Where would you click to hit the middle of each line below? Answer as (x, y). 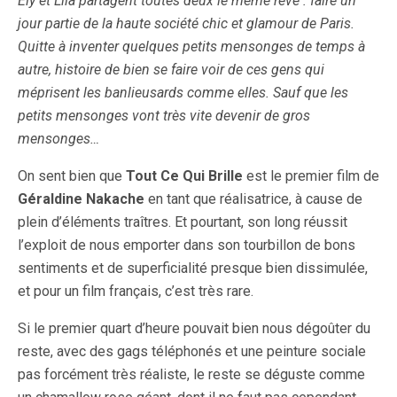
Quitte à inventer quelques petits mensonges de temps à (191, 47)
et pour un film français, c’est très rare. (136, 292)
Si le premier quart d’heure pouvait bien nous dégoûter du (194, 329)
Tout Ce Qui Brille (184, 176)
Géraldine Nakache (81, 199)
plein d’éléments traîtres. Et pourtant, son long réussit (183, 222)
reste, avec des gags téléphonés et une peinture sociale (192, 352)
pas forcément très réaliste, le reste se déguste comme (191, 375)
